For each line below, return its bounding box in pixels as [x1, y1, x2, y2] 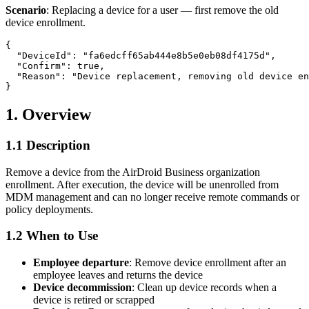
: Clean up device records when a [132, 281, 277, 294]
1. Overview [6, 106, 91, 123]
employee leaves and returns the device [33, 269, 203, 281]
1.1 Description [6, 137, 90, 152]
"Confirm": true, [6, 61, 105, 72]
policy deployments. [6, 203, 93, 215]
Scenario [6, 4, 46, 17]
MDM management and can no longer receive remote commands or [6, 190, 299, 203]
